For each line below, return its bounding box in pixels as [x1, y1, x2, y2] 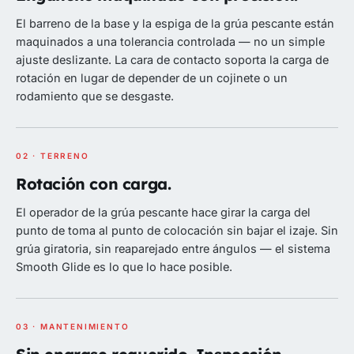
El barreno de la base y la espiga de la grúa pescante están [16, 17, 334, 31]
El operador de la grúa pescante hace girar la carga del [16, 205, 311, 220]
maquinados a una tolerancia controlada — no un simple [16, 35, 325, 49]
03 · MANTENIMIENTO [16, 322, 130, 332]
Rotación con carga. [16, 174, 171, 194]
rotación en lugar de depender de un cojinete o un [16, 71, 288, 85]
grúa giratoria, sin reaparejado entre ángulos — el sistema [16, 242, 330, 256]
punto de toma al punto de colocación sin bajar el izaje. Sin [16, 224, 338, 238]
